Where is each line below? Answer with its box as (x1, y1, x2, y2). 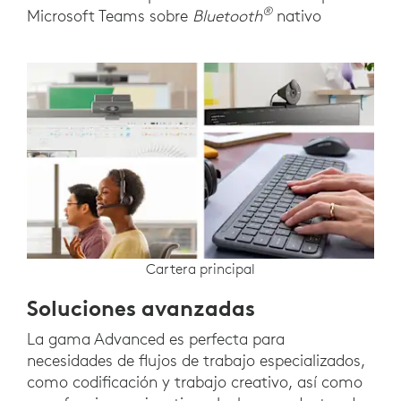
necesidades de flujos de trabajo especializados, (27, 349, 365, 371)
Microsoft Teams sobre (27, 5, 192, 27)
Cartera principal (146, 259, 255, 277)
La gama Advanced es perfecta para (27, 328, 285, 349)
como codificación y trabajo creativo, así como (27, 371, 363, 392)
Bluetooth (192, 5, 262, 27)
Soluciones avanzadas (27, 294, 255, 321)
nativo (277, 5, 321, 27)
